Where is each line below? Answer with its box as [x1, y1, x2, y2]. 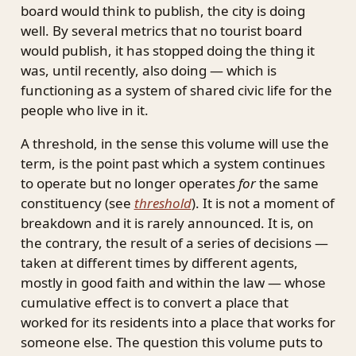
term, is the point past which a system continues [20, 154, 325, 173]
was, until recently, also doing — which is [20, 61, 277, 80]
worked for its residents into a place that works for [20, 313, 335, 332]
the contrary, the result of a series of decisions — [20, 234, 328, 253]
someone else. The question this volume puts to [20, 333, 323, 352]
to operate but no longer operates [20, 174, 238, 193]
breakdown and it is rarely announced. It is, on [20, 214, 314, 233]
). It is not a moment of [191, 194, 335, 213]
